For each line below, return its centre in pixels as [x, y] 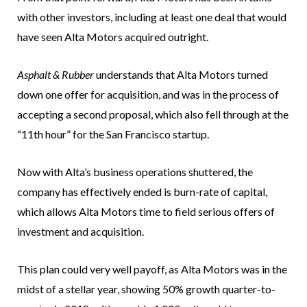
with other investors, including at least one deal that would [152, 17]
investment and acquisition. [81, 232]
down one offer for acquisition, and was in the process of [148, 95]
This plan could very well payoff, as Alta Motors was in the [152, 269]
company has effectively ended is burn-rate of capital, [142, 192]
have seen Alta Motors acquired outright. [113, 37]
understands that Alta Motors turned [181, 75]
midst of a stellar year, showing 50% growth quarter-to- [146, 289]
